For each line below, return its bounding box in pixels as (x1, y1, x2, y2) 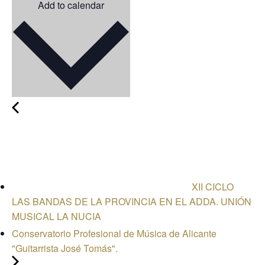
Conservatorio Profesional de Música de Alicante (12, 227, 216, 240)
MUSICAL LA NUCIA (12, 209, 101, 223)
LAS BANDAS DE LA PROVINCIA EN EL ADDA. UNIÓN (12, 195, 251, 208)
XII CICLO (189, 180, 234, 193)
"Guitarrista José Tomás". (12, 241, 118, 255)
